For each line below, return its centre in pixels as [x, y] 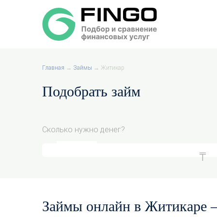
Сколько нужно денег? [84, 130]
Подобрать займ [91, 91]
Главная [53, 68]
